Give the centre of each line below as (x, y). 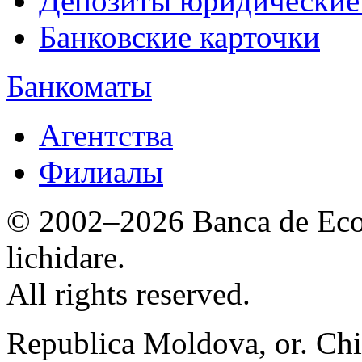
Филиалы (101, 172)
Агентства (106, 135)
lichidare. (66, 257)
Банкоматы (79, 86)
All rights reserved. (128, 294)
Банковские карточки (179, 37)
